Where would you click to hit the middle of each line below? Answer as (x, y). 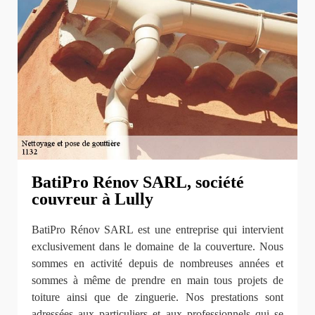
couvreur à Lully (92, 199)
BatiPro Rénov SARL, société (138, 182)
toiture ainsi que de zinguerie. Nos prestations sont (157, 297)
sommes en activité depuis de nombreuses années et (157, 263)
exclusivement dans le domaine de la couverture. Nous (157, 246)
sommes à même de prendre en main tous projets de (157, 280)
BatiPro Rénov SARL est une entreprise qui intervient (157, 229)
